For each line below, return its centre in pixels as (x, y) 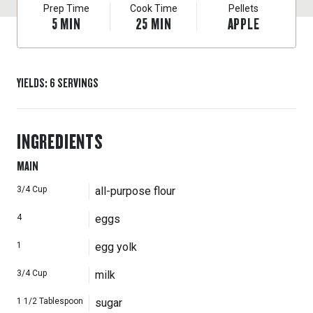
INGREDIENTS (60, 141)
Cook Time (153, 8)
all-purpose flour (135, 191)
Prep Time (66, 8)
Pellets (244, 8)
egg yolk (116, 247)
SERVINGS (78, 82)
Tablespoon (61, 301)
